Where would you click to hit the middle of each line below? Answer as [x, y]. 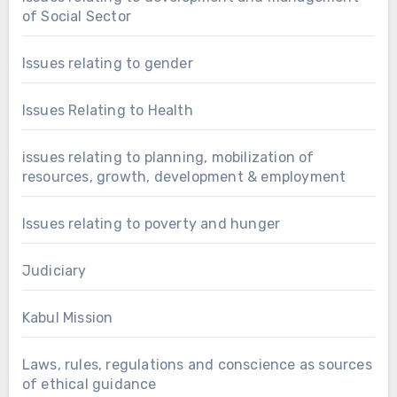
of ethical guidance [89, 384]
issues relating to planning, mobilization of [168, 157]
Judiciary [54, 270]
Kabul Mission [67, 317]
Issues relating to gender [107, 63]
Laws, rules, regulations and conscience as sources [197, 364]
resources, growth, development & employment [184, 176]
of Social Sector [76, 16]
